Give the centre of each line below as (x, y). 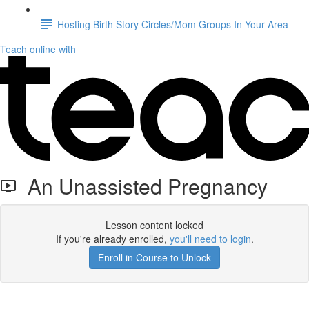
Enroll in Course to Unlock (154, 257)
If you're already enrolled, (112, 239)
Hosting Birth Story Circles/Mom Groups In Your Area (173, 24)
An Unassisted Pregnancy (142, 186)
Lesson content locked (154, 225)
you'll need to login (210, 239)
